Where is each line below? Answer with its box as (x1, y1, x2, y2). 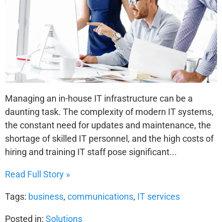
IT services (137, 191, 180, 202)
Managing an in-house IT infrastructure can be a (5, 93, 193, 104)
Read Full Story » (5, 168, 70, 179)
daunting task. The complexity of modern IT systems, (5, 106, 214, 117)
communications (67, 191, 133, 202)
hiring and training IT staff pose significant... (5, 146, 177, 157)
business (28, 191, 63, 202)
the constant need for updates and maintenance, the (5, 119, 211, 130)
